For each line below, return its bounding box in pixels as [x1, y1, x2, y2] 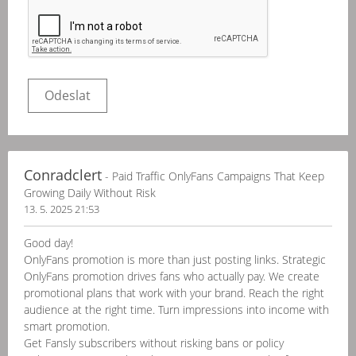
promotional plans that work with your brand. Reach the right [24, 285, 324, 300]
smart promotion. [24, 319, 110, 334]
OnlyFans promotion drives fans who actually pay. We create [24, 269, 319, 284]
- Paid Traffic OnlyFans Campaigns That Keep [102, 168, 324, 184]
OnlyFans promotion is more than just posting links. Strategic [24, 252, 326, 267]
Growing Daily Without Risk [24, 185, 156, 200]
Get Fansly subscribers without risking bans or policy [24, 335, 284, 350]
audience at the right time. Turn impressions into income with [24, 302, 329, 317]
